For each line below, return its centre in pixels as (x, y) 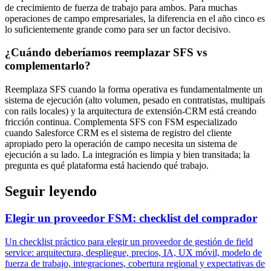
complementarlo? (48, 66)
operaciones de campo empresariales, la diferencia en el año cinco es (135, 18)
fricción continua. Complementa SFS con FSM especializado (121, 122)
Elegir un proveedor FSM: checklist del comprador (131, 218)
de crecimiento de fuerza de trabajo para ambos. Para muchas (121, 7)
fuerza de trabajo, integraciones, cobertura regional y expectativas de (135, 263)
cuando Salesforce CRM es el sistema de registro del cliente (118, 133)
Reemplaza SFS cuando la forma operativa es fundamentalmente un (134, 90)
